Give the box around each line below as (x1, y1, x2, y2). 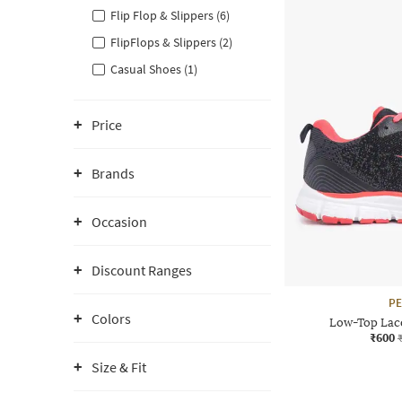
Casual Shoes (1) (110, 61, 197, 77)
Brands (92, 164, 135, 182)
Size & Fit (92, 358, 146, 376)
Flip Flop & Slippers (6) (110, 7, 230, 23)
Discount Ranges (92, 261, 192, 279)
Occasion (92, 213, 147, 231)
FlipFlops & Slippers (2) (110, 34, 232, 50)
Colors (92, 310, 131, 328)
